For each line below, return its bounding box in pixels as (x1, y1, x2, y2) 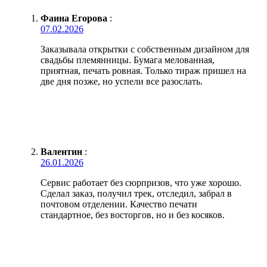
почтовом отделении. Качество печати (41, 198, 197, 209)
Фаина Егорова (41, 13, 107, 23)
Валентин (41, 146, 82, 157)
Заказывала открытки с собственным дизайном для (41, 44, 249, 54)
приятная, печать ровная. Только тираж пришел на (41, 65, 246, 76)
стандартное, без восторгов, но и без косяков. (41, 209, 225, 220)
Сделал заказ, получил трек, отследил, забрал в (41, 188, 232, 198)
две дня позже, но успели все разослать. (41, 76, 203, 86)
